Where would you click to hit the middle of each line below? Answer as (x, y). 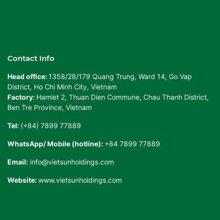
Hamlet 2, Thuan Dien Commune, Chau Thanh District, (123, 97)
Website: (23, 180)
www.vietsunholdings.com (80, 180)
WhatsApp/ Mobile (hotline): (56, 143)
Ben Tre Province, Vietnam (50, 107)
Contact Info (31, 58)
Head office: (28, 76)
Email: (18, 162)
